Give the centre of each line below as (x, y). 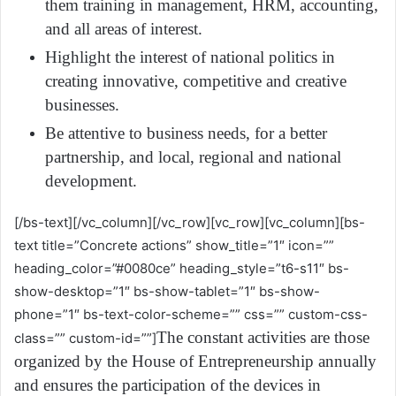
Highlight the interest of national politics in (190, 57)
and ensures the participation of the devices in (168, 385)
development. (91, 180)
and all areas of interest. (124, 28)
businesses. (82, 104)
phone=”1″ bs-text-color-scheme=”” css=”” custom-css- (191, 314)
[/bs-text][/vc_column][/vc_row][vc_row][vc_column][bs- (190, 222)
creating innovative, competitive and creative (196, 80)
